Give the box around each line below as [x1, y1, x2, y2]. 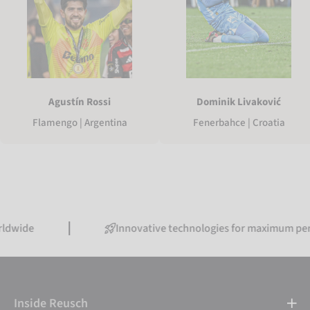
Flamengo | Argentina [32, 115, 127, 130]
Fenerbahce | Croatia [192, 115, 285, 130]
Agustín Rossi [48, 94, 111, 109]
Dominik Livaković [197, 94, 281, 109]
